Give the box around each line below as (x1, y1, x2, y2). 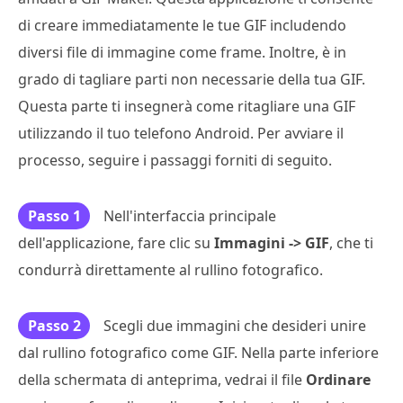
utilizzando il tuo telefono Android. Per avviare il (18, 122, 344, 143)
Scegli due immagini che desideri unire (103, 315, 366, 336)
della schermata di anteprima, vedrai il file (18, 369, 306, 390)
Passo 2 (27, 315, 81, 336)
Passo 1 (27, 205, 81, 226)
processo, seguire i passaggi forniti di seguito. (18, 149, 332, 170)
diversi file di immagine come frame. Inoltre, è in (18, 41, 346, 62)
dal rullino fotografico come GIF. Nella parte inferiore (18, 342, 379, 363)
